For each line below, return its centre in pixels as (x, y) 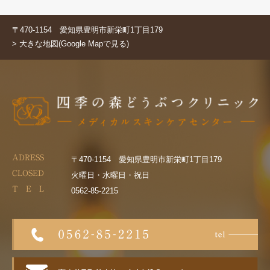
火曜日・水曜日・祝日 (110, 175)
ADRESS (28, 158)
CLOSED (28, 174)
